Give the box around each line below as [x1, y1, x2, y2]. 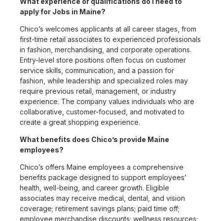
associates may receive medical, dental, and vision [20, 194, 185, 203]
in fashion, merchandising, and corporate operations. [20, 45, 191, 54]
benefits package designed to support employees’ [20, 173, 186, 182]
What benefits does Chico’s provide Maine [20, 135, 169, 144]
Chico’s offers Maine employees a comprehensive [20, 163, 184, 172]
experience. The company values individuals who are [20, 97, 194, 106]
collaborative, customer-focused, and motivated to [20, 108, 184, 116]
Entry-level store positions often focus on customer [20, 56, 186, 65]
